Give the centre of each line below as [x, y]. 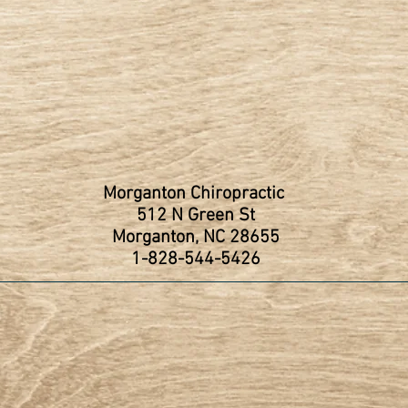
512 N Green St [195, 216]
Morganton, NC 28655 [195, 238]
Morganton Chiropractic [195, 194]
